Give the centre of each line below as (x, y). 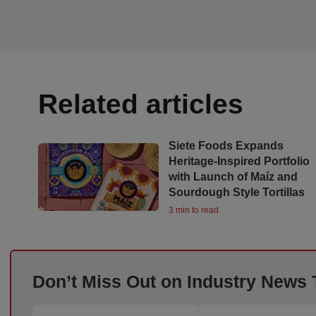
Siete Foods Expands (226, 145)
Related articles (141, 104)
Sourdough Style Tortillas (237, 192)
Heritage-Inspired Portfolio (239, 161)
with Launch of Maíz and (233, 176)
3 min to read (194, 210)
